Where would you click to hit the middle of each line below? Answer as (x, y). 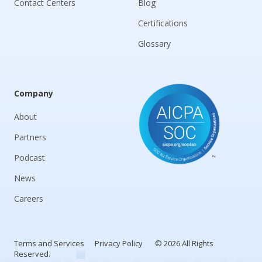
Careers (29, 198)
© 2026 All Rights (178, 243)
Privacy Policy (119, 243)
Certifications (163, 23)
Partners (30, 137)
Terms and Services (49, 243)
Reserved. (32, 254)
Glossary (154, 43)
